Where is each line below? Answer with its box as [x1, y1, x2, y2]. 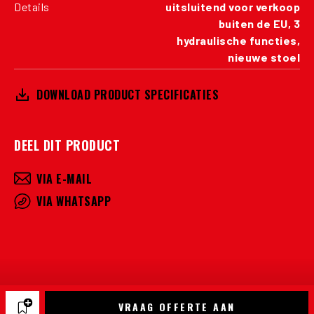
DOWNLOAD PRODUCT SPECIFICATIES [36, 86, 219, 103]
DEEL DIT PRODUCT [14, 135, 120, 154]
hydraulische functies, [177, 33, 300, 47]
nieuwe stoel [228, 50, 300, 64]
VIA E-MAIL [36, 170, 92, 187]
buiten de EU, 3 [218, 16, 300, 30]
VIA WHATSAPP [36, 192, 111, 210]
